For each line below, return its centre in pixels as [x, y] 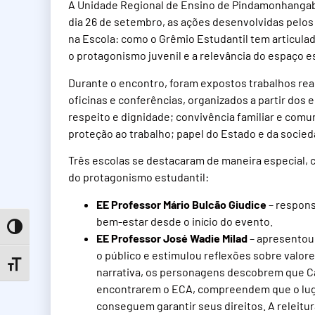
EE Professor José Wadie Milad [172, 238]
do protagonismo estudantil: [139, 177]
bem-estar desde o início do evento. [185, 221]
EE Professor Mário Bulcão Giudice [181, 204]
